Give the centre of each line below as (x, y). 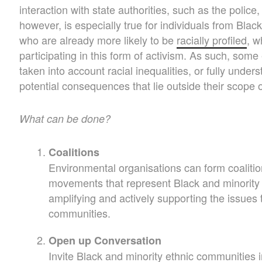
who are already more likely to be (98, 39)
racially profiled (212, 39)
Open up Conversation (105, 240)
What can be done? (65, 118)
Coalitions (74, 152)
